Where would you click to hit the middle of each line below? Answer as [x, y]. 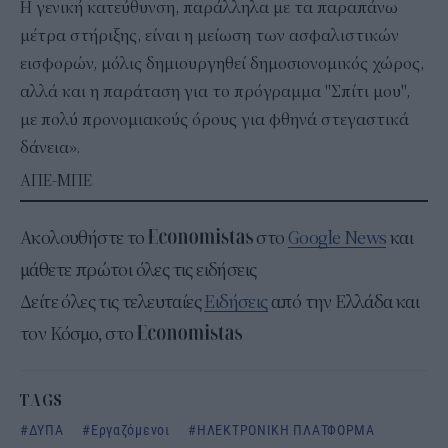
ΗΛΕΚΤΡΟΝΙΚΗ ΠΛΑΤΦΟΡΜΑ [286, 429]
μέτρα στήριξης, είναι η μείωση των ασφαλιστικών [209, 35]
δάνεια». [50, 147]
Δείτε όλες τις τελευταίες [112, 301]
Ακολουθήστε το [84, 237]
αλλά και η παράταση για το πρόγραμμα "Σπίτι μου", [215, 91]
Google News [337, 237]
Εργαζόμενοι [130, 429]
